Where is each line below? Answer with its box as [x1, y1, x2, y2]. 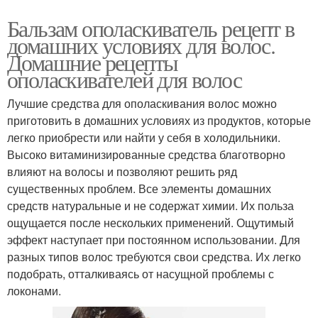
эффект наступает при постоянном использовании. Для [7, 231, 300, 248]
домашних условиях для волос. [7, 30, 275, 61]
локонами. [7, 283, 61, 300]
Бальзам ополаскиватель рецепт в [7, 13, 295, 44]
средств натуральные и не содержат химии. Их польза [7, 197, 294, 214]
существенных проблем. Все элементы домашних [7, 180, 271, 197]
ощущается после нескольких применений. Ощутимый [7, 214, 294, 231]
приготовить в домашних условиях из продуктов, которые [7, 112, 311, 129]
